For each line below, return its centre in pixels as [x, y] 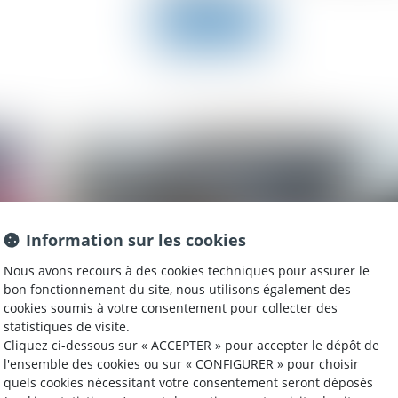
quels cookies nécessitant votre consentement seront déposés [188, 382]
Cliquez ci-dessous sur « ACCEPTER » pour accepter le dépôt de [191, 345]
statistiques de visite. [67, 326]
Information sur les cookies [136, 239]
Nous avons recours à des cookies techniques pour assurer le [187, 270]
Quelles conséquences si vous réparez [182, 370]
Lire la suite [210, 22]
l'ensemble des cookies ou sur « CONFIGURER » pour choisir [181, 363]
